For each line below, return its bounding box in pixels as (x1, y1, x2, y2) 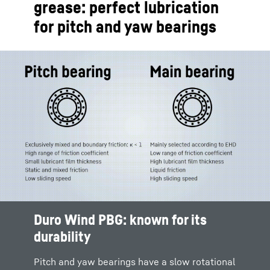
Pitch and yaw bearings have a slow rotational (34, 256, 235, 268)
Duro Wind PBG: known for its (34, 211, 207, 228)
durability (34, 228, 91, 245)
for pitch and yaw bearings (34, 16, 216, 36)
